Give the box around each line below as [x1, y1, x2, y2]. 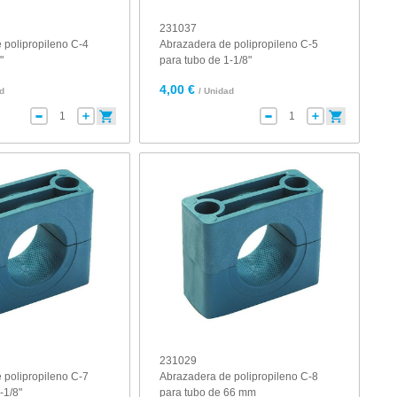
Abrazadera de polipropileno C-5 [160, 38, 319, 51]
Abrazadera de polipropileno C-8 [160, 370, 319, 383]
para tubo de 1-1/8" [160, 54, 253, 66]
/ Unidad [198, 86, 235, 96]
